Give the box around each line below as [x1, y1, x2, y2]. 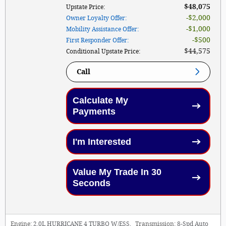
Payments [72, 106, 116, 117]
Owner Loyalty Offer [66, 14, 125, 22]
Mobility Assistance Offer [66, 25, 137, 33]
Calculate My [72, 95, 128, 105]
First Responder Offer [66, 36, 127, 44]
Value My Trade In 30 [72, 166, 161, 177]
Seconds [72, 178, 110, 188]
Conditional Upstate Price [66, 47, 139, 55]
